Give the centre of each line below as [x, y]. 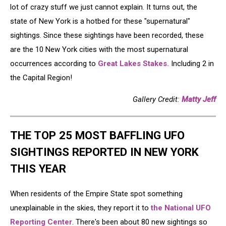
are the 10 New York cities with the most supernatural [99, 49]
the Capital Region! [41, 77]
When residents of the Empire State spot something [96, 194]
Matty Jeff [199, 99]
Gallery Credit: [157, 99]
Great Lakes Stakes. [133, 63]
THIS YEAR [38, 169]
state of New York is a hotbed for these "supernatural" [100, 21]
